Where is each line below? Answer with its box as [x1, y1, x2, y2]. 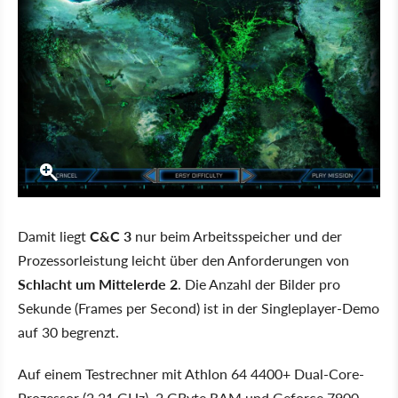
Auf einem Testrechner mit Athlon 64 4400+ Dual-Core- [18, 363, 364, 385]
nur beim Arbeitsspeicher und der [131, 226, 342, 247]
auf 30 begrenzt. [18, 322, 119, 343]
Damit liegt [18, 226, 90, 247]
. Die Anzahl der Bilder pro [178, 274, 340, 295]
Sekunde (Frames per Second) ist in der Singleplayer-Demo [18, 298, 379, 319]
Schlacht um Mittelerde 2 [18, 274, 178, 295]
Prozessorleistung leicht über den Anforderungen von [18, 250, 349, 271]
